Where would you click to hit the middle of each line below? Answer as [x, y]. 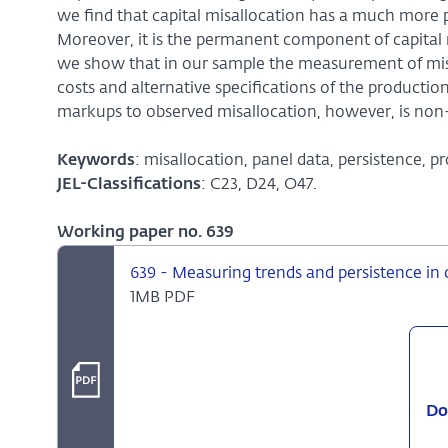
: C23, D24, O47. [258, 185]
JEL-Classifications [128, 185]
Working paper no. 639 [145, 233]
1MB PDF [162, 298]
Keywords [95, 161]
